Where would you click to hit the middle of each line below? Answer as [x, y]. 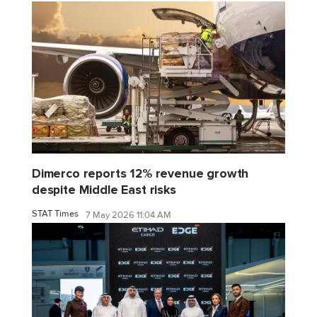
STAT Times [55, 213]
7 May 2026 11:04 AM [128, 215]
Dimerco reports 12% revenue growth [140, 173]
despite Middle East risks [104, 190]
